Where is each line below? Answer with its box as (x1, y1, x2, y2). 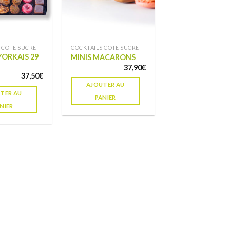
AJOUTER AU (86, 81, 125, 88)
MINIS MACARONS (71, 53, 136, 62)
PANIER (94, 94, 116, 101)
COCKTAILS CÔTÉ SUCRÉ (71, 44, 139, 51)
